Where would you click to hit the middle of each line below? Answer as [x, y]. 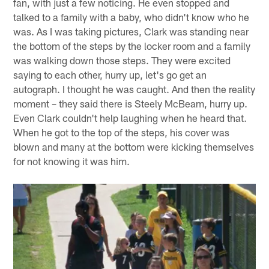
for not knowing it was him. [72, 161]
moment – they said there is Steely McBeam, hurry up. [131, 104]
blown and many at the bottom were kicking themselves [134, 147]
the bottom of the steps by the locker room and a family [132, 46]
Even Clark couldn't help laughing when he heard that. [130, 118]
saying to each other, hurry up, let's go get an [110, 75]
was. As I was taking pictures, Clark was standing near [131, 32]
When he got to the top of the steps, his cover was [122, 132]
